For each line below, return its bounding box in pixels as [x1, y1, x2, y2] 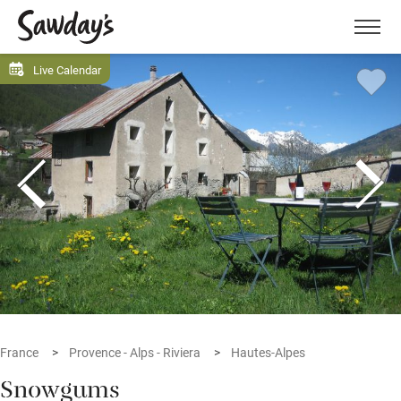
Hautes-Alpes [231, 344, 305, 362]
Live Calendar [33, 61, 101, 77]
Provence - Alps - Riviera [69, 344, 200, 362]
